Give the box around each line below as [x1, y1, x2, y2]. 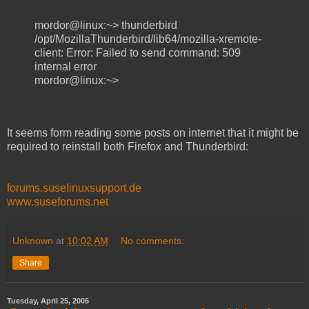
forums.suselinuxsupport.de [7, 181, 141, 194]
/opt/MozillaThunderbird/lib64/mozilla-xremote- [34, 32, 261, 45]
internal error [34, 60, 97, 72]
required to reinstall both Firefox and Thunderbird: [7, 140, 248, 152]
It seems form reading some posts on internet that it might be [7, 126, 299, 139]
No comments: [121, 235, 185, 246]
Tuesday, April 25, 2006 [7, 296, 89, 305]
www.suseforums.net [7, 195, 108, 208]
